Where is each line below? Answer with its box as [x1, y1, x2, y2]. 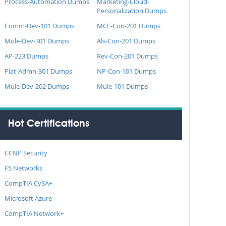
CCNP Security [5, 148, 47, 157]
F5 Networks [5, 163, 42, 173]
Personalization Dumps [96, 6, 166, 15]
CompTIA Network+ [5, 209, 64, 218]
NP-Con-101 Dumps [96, 67, 156, 76]
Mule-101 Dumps [96, 82, 148, 91]
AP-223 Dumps [5, 51, 48, 61]
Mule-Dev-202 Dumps [5, 82, 69, 91]
